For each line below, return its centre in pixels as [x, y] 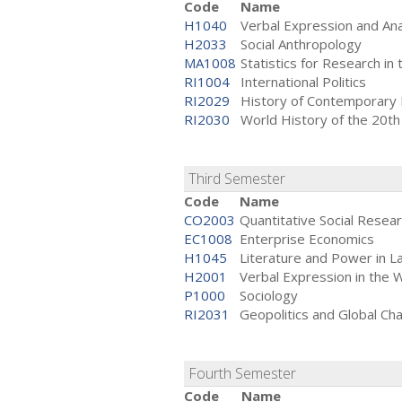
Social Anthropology [301, 44]
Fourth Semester [244, 374]
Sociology [269, 296]
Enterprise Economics [307, 239]
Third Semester [239, 179]
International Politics [303, 82]
